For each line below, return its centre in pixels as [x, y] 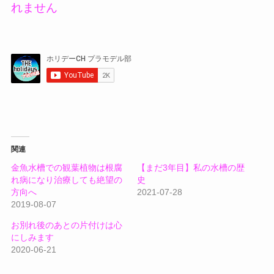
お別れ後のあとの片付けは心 [66, 225]
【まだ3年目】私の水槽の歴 [191, 167]
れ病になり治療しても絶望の [66, 180]
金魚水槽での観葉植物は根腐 [66, 167]
